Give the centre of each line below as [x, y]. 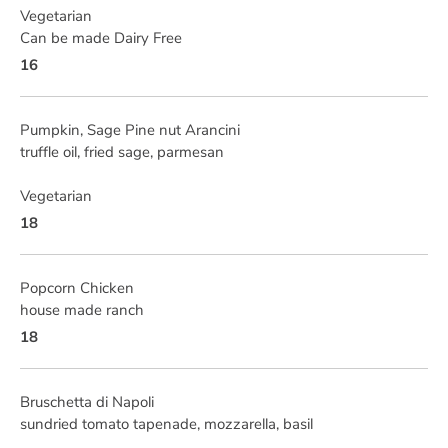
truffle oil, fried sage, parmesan [122, 152]
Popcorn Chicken [77, 288]
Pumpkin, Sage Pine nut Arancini [130, 130]
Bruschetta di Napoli [87, 402]
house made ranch [82, 310]
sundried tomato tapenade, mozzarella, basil [166, 424]
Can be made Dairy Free [101, 38]
